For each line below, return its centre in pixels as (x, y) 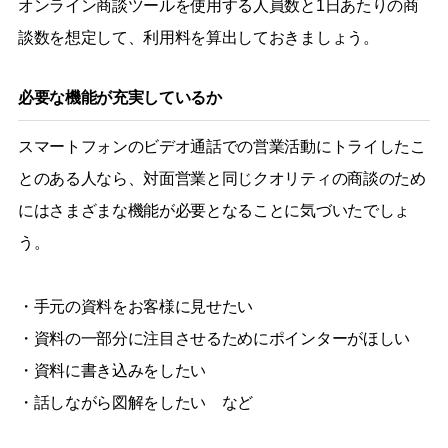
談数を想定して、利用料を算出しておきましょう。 (198, 37)
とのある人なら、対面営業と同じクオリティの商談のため (221, 178)
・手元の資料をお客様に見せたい (135, 306)
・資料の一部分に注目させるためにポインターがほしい (213, 338)
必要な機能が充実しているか (119, 97)
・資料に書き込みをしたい (112, 370)
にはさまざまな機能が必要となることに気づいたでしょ (213, 210)
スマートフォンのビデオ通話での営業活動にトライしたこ (221, 146)
